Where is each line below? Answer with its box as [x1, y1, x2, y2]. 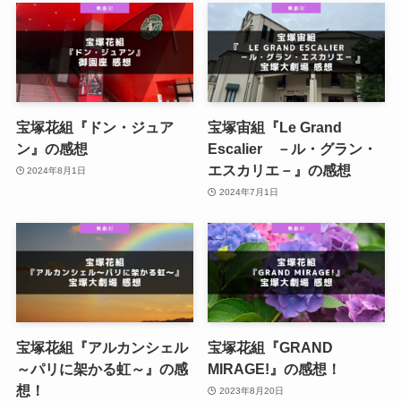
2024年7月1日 [218, 186, 278, 197]
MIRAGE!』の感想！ [208, 361, 342, 378]
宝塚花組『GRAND [208, 339, 334, 356]
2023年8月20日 [218, 385, 284, 396]
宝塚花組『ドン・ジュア [15, 119, 174, 136]
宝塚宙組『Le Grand [208, 119, 343, 136]
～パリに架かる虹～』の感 [15, 361, 188, 378]
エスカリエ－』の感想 [208, 162, 352, 179]
